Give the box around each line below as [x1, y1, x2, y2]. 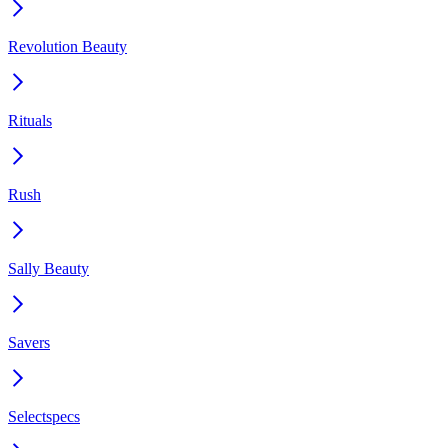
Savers [8, 333, 50, 351]
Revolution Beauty [8, 37, 127, 55]
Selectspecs [8, 407, 80, 425]
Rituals [8, 111, 52, 129]
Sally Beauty [8, 259, 89, 277]
